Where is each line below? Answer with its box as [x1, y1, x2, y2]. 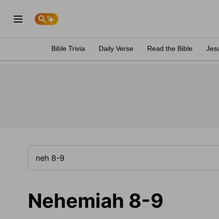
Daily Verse [99, 44, 133, 52]
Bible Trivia [51, 44, 85, 52]
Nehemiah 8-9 [28, 189, 163, 213]
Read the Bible [147, 44, 193, 52]
